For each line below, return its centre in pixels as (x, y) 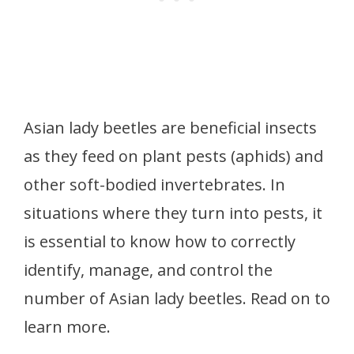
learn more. (67, 326)
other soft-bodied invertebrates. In (154, 184)
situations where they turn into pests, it (173, 213)
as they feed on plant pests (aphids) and (173, 156)
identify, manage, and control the (148, 269)
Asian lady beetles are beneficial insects (170, 127)
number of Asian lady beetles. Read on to (177, 298)
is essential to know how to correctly (160, 241)
